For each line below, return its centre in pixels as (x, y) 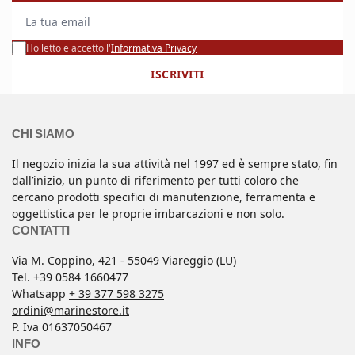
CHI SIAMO (43, 134)
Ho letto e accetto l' (69, 48)
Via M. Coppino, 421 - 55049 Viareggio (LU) (124, 261)
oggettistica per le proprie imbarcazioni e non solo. (148, 214)
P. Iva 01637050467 (62, 327)
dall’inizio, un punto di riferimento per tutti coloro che (155, 181)
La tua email (44, 11)
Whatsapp (40, 294)
